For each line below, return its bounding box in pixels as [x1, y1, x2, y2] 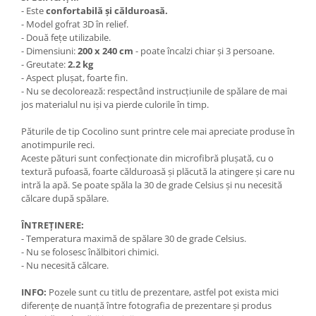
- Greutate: [21, 58, 66, 71]
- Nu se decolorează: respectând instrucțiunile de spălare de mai [21, 85, 287, 98]
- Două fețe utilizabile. [21, 31, 111, 44]
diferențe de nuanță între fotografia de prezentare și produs [21, 299, 272, 312]
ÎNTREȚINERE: [21, 219, 84, 232]
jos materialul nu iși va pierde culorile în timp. [21, 98, 209, 111]
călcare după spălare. [21, 192, 109, 205]
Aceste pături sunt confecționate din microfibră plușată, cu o [21, 152, 274, 165]
